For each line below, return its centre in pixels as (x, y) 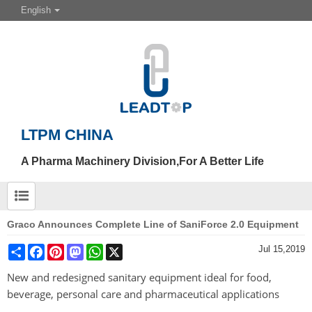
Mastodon (103, 249)
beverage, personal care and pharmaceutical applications (143, 294)
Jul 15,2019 (282, 249)
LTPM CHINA (67, 135)
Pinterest (82, 249)
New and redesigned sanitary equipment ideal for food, (139, 277)
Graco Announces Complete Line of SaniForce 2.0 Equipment (153, 224)
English (36, 10)
